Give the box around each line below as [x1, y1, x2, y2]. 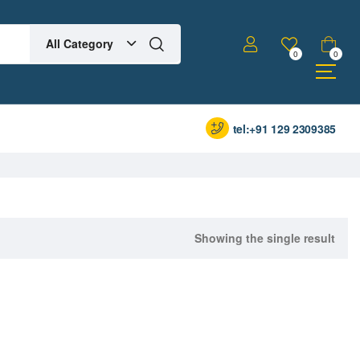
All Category [46, 35, 114, 52]
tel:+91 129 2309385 [232, 120, 336, 137]
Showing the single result [194, 229, 335, 246]
